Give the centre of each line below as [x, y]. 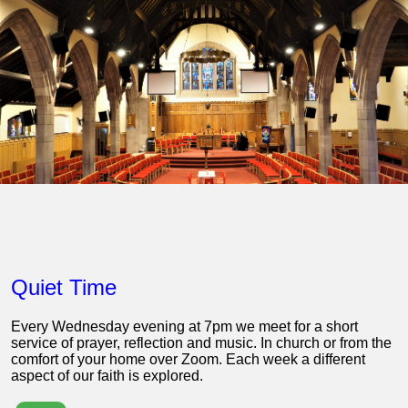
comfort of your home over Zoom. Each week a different [188, 360]
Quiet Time [64, 288]
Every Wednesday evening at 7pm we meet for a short [184, 327]
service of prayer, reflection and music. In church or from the [201, 343]
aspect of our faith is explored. [107, 376]
